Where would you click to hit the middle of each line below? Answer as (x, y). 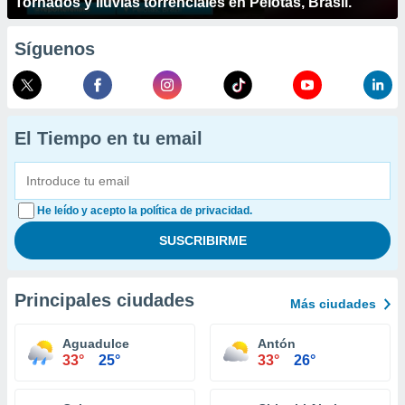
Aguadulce (96, 344)
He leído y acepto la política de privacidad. (145, 211)
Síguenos (55, 49)
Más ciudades (333, 304)
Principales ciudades (104, 300)
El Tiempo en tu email (108, 138)
